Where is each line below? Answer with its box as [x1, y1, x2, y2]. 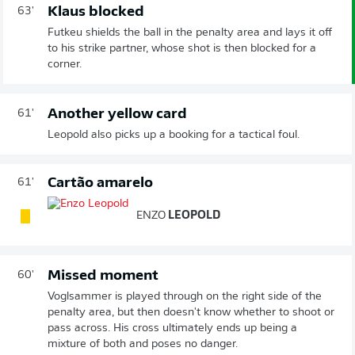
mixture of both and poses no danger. [48, 338, 238, 350]
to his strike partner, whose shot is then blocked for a [48, 42, 316, 55]
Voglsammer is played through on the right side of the [48, 290, 322, 303]
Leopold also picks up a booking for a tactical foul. [48, 128, 300, 141]
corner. [48, 58, 82, 71]
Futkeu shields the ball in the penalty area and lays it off [48, 26, 332, 39]
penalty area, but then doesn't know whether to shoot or [48, 306, 334, 319]
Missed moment [48, 268, 158, 284]
